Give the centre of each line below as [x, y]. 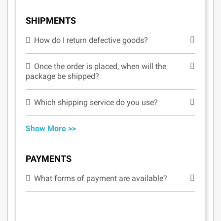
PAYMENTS [49, 159]
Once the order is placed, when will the [100, 66]
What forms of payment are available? [101, 178]
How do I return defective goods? [91, 40]
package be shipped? [62, 76]
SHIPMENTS [51, 20]
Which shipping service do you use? [96, 102]
